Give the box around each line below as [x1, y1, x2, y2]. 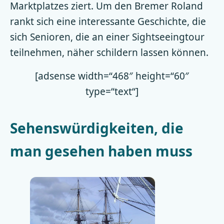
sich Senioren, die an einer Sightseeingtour [10, 30, 204, 43]
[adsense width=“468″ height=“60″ [35, 69, 189, 82]
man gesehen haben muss [10, 141, 192, 160]
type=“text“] [85, 84, 138, 98]
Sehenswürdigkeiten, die [10, 118, 183, 137]
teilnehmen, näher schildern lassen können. [10, 45, 208, 59]
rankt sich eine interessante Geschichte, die [10, 14, 206, 28]
